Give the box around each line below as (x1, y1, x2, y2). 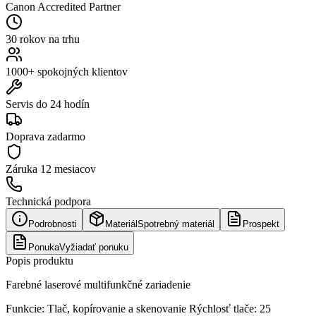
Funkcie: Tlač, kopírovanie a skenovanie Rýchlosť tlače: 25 (6, 302, 271, 315)
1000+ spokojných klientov (6, 65, 128, 78)
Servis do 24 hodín (6, 97, 90, 110)
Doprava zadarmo (6, 130, 85, 142)
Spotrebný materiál (138, 218, 214, 229)
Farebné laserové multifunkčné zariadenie (6, 278, 190, 291)
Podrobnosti (28, 218, 77, 229)
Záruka (6, 162, 40, 175)
